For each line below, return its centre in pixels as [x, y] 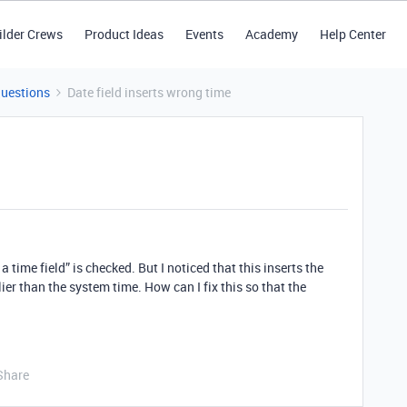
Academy [271, 34]
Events [204, 34]
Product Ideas [124, 34]
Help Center [352, 34]
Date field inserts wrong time [149, 92]
